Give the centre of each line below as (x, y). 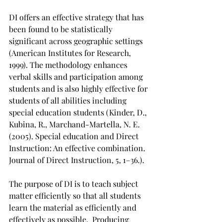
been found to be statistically (62, 29)
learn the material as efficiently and (74, 207)
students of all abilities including (69, 100)
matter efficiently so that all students (76, 195)
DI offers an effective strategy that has (77, 17)
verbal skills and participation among (77, 76)
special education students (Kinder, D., (79, 112)
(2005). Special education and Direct (75, 136)
